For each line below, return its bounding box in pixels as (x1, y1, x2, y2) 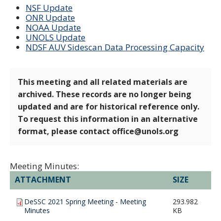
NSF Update (26, 1, 73, 13)
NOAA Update (26, 21, 81, 33)
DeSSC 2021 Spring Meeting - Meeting (24, 196, 146, 206)
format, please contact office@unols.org (18, 125, 179, 137)
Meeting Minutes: (10, 160, 79, 172)
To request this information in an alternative (18, 113, 198, 124)
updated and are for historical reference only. (18, 101, 199, 112)
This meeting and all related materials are (18, 76, 187, 87)
